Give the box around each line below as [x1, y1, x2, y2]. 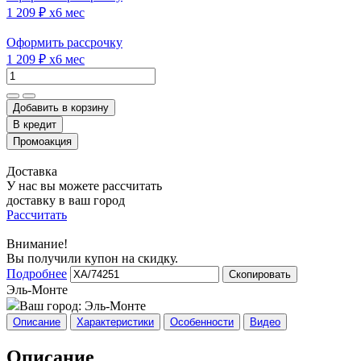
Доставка [6, 164, 57, 178]
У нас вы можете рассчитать [6, 178, 162, 193]
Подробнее [6, 266, 67, 280]
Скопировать [229, 268, 291, 280]
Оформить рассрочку [6, 35, 122, 49]
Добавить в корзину [13, 101, 109, 114]
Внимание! [6, 236, 68, 251]
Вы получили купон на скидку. [6, 251, 178, 265]
